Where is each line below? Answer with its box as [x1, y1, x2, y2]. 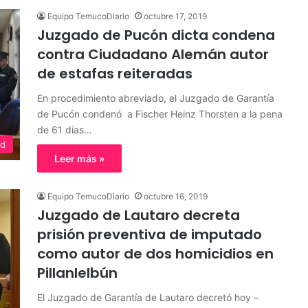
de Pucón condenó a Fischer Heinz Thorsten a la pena [37, 108, 283, 120]
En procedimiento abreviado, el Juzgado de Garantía [37, 92, 274, 104]
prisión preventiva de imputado [37, 225, 262, 244]
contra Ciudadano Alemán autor [37, 45, 269, 64]
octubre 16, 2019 [144, 191, 208, 201]
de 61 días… [37, 124, 92, 135]
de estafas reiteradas [37, 64, 192, 83]
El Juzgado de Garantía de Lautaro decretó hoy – [37, 291, 258, 303]
